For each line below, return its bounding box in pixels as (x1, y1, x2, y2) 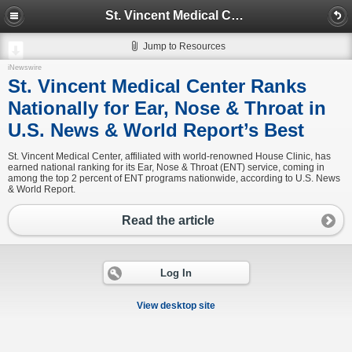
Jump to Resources (143, 41, 225, 52)
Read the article (122, 213, 214, 227)
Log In (159, 268, 192, 280)
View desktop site (137, 300, 215, 312)
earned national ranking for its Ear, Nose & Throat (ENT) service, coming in (8, 162, 324, 173)
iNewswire (8, 64, 42, 71)
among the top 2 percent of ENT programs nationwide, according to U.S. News (8, 173, 340, 184)
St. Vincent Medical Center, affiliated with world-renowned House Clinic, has (8, 151, 331, 162)
